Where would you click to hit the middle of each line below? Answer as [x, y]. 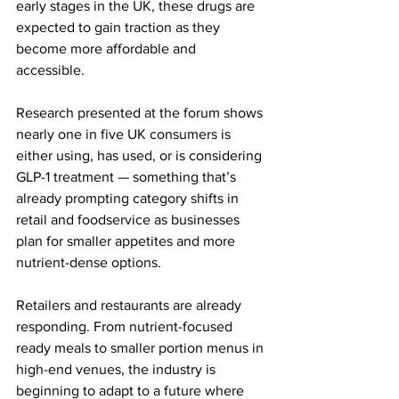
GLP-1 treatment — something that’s [128, 176]
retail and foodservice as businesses [130, 219]
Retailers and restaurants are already [130, 305]
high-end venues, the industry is [118, 369]
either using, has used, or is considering [141, 155]
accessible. [52, 69]
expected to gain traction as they [120, 27]
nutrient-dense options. [89, 262]
